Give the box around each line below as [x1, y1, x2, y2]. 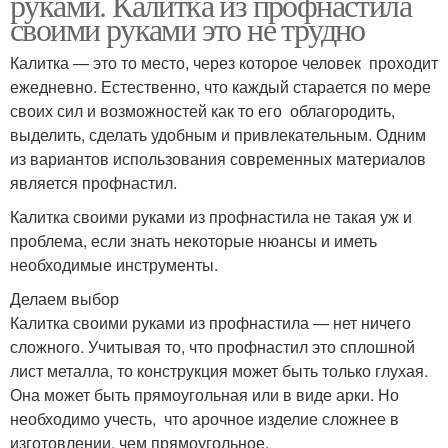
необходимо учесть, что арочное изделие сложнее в [10, 406, 399, 430]
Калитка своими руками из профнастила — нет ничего [10, 310, 411, 334]
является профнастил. [10, 170, 177, 194]
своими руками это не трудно [10, 6, 365, 50]
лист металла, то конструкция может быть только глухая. [10, 358, 428, 382]
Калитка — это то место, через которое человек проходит [10, 50, 438, 74]
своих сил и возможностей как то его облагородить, [10, 98, 395, 122]
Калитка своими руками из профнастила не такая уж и [10, 204, 412, 228]
